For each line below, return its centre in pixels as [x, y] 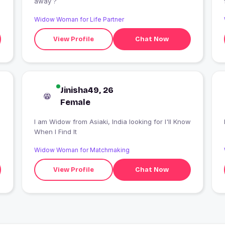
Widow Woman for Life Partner [79, 20]
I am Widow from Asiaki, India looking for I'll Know [53, 122]
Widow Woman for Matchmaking [82, 150]
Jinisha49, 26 [87, 90]
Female [75, 102]
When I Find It [55, 132]
